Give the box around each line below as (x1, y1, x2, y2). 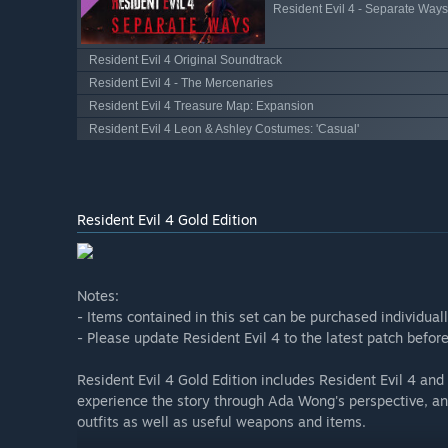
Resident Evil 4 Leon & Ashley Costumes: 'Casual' (89, 121, 359, 136)
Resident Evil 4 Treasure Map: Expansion (89, 98, 314, 113)
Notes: (77, 286, 119, 304)
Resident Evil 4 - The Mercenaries (89, 75, 273, 90)
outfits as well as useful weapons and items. (77, 412, 366, 430)
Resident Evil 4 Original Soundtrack (89, 52, 282, 67)
